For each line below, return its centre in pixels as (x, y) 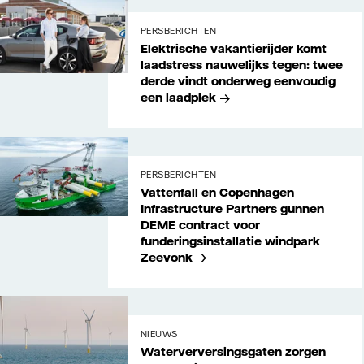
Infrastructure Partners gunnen (232, 208)
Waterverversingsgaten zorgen (233, 351)
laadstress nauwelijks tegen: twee (241, 65)
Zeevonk (166, 257)
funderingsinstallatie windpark (230, 241)
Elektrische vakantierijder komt (233, 49)
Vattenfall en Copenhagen (217, 192)
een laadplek (178, 98)
